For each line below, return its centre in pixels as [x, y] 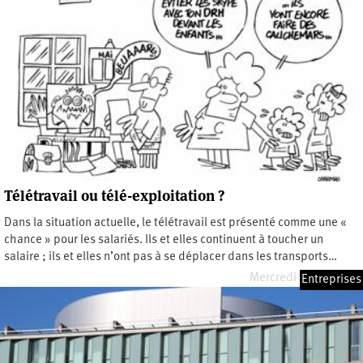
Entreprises [331, 280]
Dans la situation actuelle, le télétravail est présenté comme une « [177, 223]
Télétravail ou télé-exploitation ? [114, 195]
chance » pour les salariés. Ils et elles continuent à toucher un [164, 240]
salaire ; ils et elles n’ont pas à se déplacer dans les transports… [171, 257]
